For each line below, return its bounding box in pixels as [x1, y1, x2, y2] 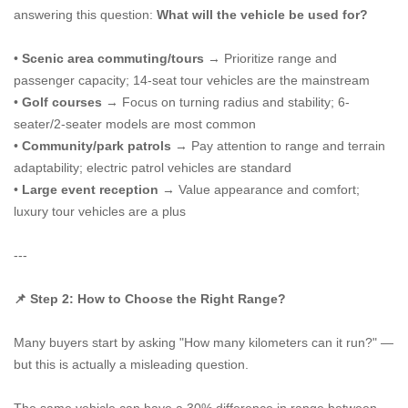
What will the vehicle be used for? [157, 7, 368, 22]
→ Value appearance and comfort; [158, 182, 360, 197]
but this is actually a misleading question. [14, 357, 249, 372]
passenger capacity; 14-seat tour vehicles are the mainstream [14, 73, 370, 87]
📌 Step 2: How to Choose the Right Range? [14, 291, 286, 306]
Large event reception [22, 182, 158, 197]
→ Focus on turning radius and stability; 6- [102, 95, 350, 109]
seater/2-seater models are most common [14, 117, 256, 131]
